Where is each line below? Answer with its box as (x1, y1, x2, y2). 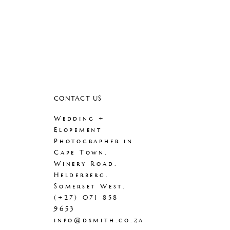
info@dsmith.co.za (54, 216, 145, 225)
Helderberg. (54, 171, 109, 180)
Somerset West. (54, 182, 126, 191)
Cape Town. (54, 148, 108, 157)
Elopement (54, 126, 103, 135)
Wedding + (54, 114, 105, 123)
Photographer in (54, 137, 133, 146)
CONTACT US (54, 94, 102, 103)
